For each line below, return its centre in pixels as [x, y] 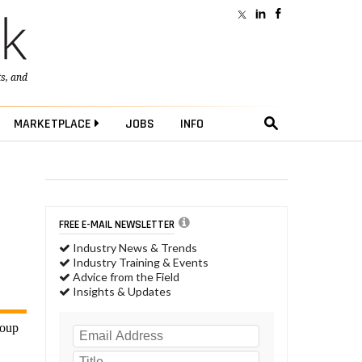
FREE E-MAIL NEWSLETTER [117, 224]
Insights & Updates [121, 292]
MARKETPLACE [54, 124]
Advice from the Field [125, 277]
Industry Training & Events [139, 263]
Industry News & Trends [134, 248]
